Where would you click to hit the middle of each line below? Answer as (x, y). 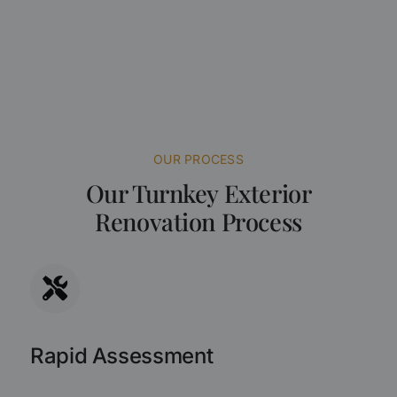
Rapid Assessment (121, 356)
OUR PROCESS (198, 159)
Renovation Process (198, 221)
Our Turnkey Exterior (198, 193)
